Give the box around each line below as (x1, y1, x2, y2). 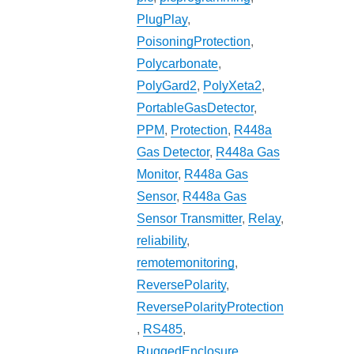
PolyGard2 (137, 79, 198, 93)
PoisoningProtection (137, 35, 251, 49)
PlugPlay (137, 13, 188, 27)
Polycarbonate (137, 57, 219, 71)
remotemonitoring (137, 256, 235, 270)
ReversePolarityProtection (137, 300, 284, 314)
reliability (137, 234, 187, 248)
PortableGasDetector (137, 101, 254, 115)
